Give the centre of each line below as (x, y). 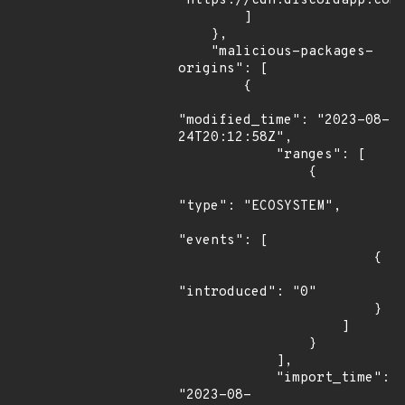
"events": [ (223, 241)
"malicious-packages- (194, 52)
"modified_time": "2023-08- (284, 121)
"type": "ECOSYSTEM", (259, 207)
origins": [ (223, 69)
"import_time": (227, 378)
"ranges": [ (227, 155)
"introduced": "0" (247, 292)
